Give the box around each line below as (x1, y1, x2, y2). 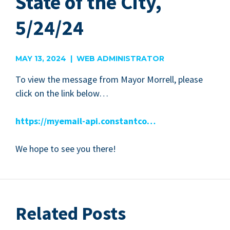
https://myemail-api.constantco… (15, 115, 156, 127)
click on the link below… (15, 87, 108, 100)
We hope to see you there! (15, 143, 116, 155)
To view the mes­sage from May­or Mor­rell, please (15, 73, 203, 86)
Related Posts (15, 202, 126, 225)
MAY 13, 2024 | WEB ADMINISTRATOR (15, 54, 164, 64)
